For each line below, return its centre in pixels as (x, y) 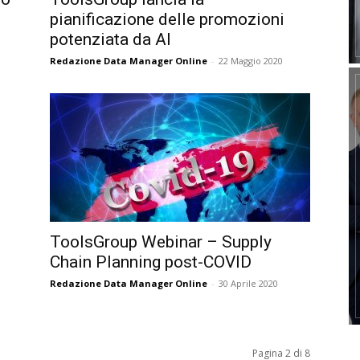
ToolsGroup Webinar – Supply (161, 242)
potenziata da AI (110, 39)
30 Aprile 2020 (248, 283)
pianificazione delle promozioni (167, 19)
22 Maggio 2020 (251, 61)
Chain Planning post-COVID (151, 262)
